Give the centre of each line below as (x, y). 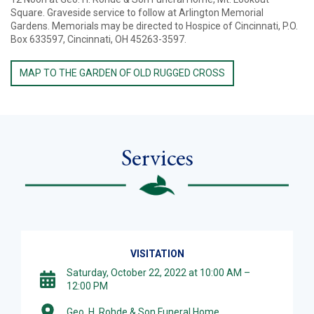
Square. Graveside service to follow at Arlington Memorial (137, 13)
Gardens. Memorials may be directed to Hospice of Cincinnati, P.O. (154, 26)
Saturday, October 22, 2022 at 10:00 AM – (158, 272)
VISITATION (157, 253)
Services (157, 157)
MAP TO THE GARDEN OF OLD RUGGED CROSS (123, 73)
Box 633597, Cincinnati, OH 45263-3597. (98, 40)
